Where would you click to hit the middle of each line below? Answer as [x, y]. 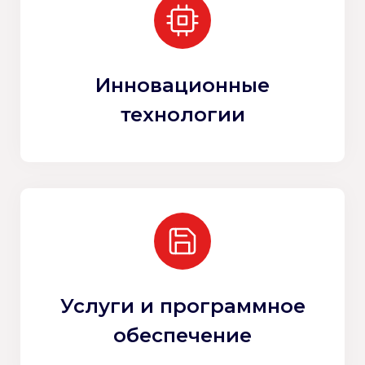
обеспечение [182, 335]
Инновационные [182, 85]
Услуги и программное [182, 306]
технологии [182, 114]
